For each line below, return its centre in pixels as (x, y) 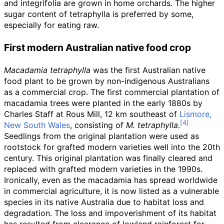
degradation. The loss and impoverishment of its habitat (110, 213)
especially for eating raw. (51, 25)
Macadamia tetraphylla (47, 70)
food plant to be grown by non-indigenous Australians (107, 81)
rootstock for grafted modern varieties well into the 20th (112, 147)
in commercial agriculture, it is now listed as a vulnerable (111, 191)
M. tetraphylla (152, 125)
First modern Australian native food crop (97, 47)
